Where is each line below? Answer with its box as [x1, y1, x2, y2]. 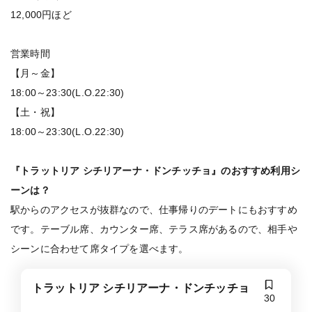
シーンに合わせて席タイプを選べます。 [10, 243, 189, 254]
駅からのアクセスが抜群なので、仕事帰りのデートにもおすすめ [10, 204, 297, 215]
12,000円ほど [10, 9, 72, 20]
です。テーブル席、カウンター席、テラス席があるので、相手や [10, 224, 297, 235]
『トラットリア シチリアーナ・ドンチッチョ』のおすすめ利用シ [10, 165, 301, 176]
